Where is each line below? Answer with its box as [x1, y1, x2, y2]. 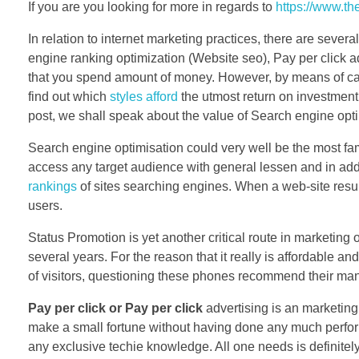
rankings [28, 179, 77, 193]
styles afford [110, 89, 178, 103]
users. [28, 198, 63, 212]
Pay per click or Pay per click [28, 301, 203, 315]
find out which [28, 89, 110, 103]
